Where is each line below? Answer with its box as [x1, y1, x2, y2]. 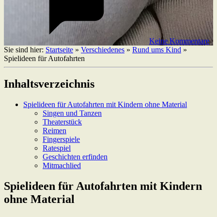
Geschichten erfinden [43, 152, 108, 161]
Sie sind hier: [4, 45, 46, 54]
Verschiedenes [81, 45, 124, 54]
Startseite [46, 45, 73, 54]
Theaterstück [43, 117, 82, 126]
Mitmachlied [43, 161, 81, 170]
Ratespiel [43, 143, 71, 152]
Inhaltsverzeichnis [4, 77, 94, 90]
